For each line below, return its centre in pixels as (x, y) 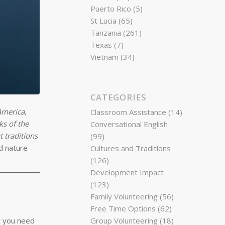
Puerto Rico (111, 9)
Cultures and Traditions (131, 148)
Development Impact (127, 172)
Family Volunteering (124, 196)
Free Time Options (123, 208)
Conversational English (129, 124)
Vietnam (105, 57)
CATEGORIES (119, 97)
